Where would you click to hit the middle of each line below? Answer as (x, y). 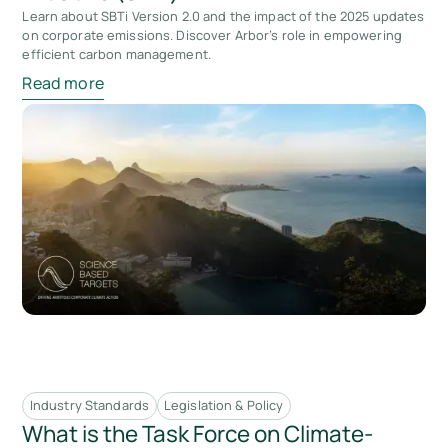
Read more (63, 82)
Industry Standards (89, 405)
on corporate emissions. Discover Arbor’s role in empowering (212, 35)
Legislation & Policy (223, 405)
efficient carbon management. (116, 54)
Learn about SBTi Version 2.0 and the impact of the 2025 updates (223, 16)
